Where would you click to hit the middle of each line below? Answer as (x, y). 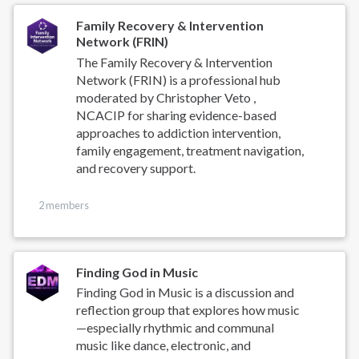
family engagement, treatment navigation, (190, 150)
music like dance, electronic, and (164, 345)
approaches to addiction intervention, (179, 132)
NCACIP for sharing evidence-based (177, 115)
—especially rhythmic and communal (175, 328)
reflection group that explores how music (188, 310)
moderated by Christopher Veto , (166, 97)
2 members (63, 205)
